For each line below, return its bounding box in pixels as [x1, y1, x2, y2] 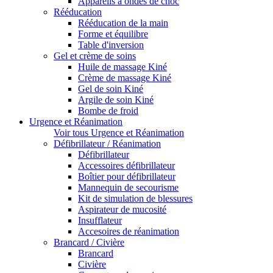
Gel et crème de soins [54, 51, 136, 62]
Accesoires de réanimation [78, 226, 179, 237]
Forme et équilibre [78, 29, 148, 40]
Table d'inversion [78, 40, 144, 51]
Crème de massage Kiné [78, 73, 171, 83]
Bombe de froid [78, 105, 138, 116]
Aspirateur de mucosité [78, 204, 166, 215]
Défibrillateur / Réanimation [54, 138, 161, 149]
